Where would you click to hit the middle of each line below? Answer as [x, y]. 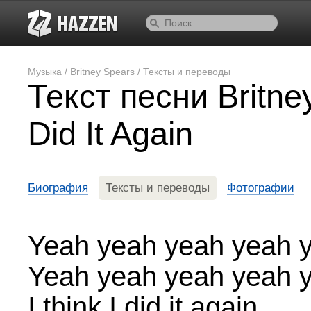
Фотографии [261, 188]
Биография [58, 188]
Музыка [45, 72]
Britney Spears [102, 72]
